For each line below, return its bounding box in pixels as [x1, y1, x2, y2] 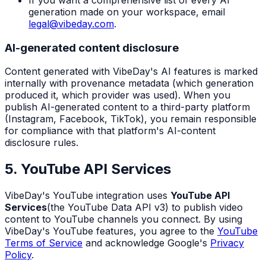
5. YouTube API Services [5, 160, 171, 178]
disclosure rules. [5, 137, 78, 149]
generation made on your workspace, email [28, 6, 225, 18]
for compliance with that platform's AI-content [5, 125, 216, 137]
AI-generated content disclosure [5, 40, 179, 55]
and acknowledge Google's [85, 237, 207, 249]
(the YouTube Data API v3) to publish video [47, 201, 243, 214]
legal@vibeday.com [28, 18, 114, 30]
